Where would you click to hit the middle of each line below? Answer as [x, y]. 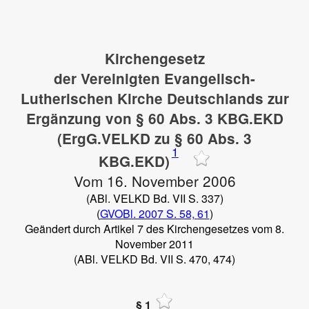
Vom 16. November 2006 [154, 180]
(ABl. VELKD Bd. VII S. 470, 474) [154, 259]
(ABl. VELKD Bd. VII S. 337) [154, 198]
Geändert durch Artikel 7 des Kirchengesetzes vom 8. [154, 228]
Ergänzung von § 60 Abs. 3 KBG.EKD [154, 118]
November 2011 [154, 243]
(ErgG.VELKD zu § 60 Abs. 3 [154, 138]
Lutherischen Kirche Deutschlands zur [154, 98]
